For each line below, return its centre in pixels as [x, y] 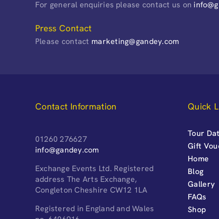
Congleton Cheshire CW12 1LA [91, 190]
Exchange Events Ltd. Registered [94, 168]
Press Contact [63, 28]
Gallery [201, 184]
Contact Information [76, 106]
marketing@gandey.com [135, 41]
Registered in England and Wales [95, 208]
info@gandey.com [67, 150]
